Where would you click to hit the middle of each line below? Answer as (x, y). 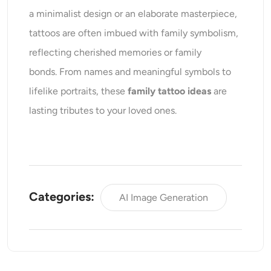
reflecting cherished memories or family (116, 53)
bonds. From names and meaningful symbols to (130, 72)
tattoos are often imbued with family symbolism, (134, 33)
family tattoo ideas (170, 91)
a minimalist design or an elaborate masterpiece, (133, 14)
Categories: (64, 197)
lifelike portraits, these (79, 91)
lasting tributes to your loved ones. (103, 111)
